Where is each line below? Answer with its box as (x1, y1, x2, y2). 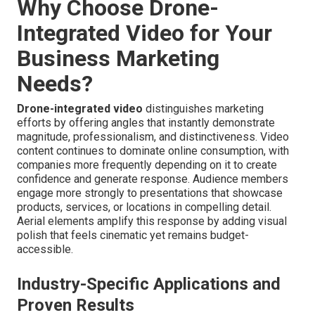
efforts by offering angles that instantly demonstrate (17, 116, 275, 130)
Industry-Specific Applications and (17, 274, 281, 295)
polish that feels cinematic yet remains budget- (17, 229, 249, 243)
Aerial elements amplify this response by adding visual (17, 214, 287, 229)
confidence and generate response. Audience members (17, 172, 288, 186)
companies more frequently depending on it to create (17, 158, 277, 172)
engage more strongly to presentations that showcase (17, 186, 283, 200)
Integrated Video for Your (17, 20, 272, 47)
